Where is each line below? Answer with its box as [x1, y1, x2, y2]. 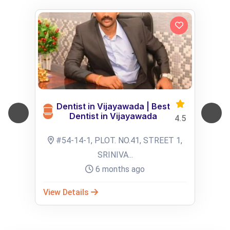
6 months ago [93, 164, 145, 174]
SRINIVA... [97, 150, 133, 160]
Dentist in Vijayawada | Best [56, 101, 170, 111]
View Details [43, 187, 91, 197]
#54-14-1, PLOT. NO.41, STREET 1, [54, 136, 182, 145]
